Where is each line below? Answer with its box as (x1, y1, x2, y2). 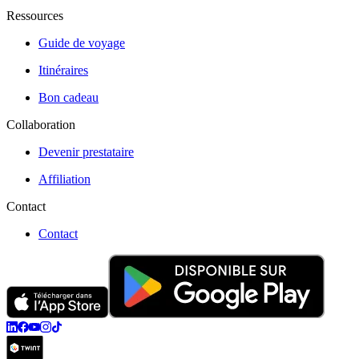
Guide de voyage (38, 36, 125, 50)
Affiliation (38, 172, 91, 187)
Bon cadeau (38, 91, 99, 105)
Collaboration (6, 118, 75, 132)
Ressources (6, 9, 63, 23)
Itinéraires (38, 63, 88, 78)
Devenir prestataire (38, 145, 134, 159)
